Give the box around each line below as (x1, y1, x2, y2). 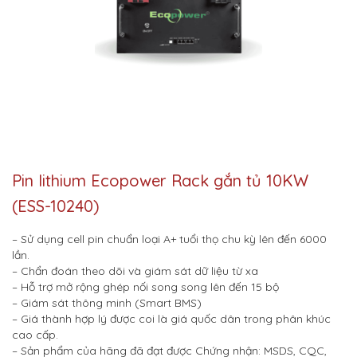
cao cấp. (12, 328, 58, 343)
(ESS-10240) (12, 196, 100, 217)
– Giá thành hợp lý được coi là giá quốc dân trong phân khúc (12, 312, 331, 327)
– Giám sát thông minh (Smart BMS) (12, 296, 202, 311)
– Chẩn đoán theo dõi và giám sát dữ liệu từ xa (12, 264, 258, 279)
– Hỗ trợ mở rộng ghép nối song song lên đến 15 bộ (12, 280, 279, 295)
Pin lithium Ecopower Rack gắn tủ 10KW (12, 171, 308, 191)
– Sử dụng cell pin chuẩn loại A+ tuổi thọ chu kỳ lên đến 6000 (12, 232, 327, 247)
